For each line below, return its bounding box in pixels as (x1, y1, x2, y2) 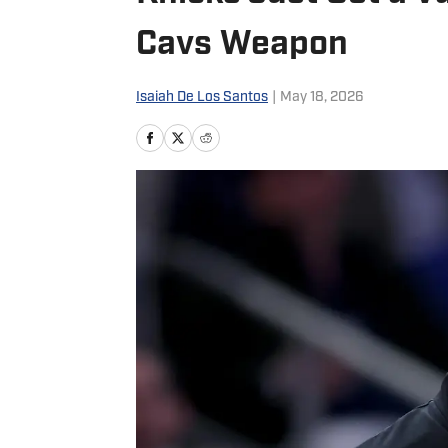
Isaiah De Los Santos (136, 90, 268, 105)
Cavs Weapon (136, 28, 348, 63)
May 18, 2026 (280, 90, 364, 105)
